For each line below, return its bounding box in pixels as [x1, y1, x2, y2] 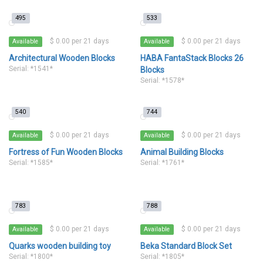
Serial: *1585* [9, 159, 53, 167]
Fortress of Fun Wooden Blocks [9, 147, 123, 157]
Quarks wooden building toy [9, 241, 111, 251]
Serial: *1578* [140, 76, 184, 85]
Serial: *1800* [9, 252, 53, 261]
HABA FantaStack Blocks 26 [140, 53, 244, 63]
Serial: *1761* [140, 159, 184, 167]
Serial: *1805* [140, 252, 184, 261]
